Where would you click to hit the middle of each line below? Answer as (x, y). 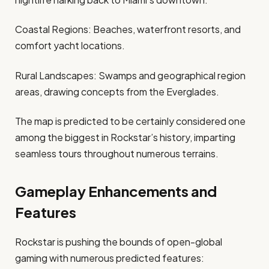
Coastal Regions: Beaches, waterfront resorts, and (128, 29)
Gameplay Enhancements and (116, 191)
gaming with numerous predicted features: (110, 258)
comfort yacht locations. (70, 46)
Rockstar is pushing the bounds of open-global (119, 242)
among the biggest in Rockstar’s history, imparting (125, 137)
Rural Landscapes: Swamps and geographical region (130, 75)
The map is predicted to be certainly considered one (130, 121)
